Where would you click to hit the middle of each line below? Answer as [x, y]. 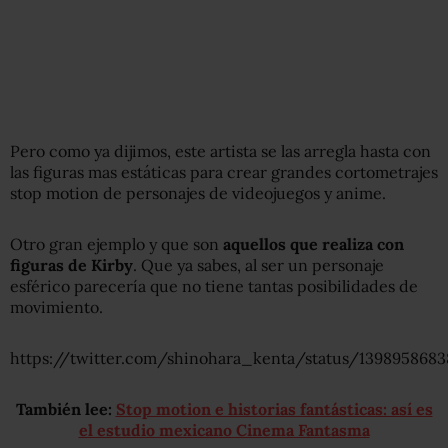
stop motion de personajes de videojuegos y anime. [198, 192]
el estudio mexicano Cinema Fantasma [224, 429]
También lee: [65, 408]
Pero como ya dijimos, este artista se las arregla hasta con [220, 150]
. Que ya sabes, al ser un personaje [258, 264]
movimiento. [56, 306]
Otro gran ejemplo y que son [116, 243]
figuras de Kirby [71, 264]
